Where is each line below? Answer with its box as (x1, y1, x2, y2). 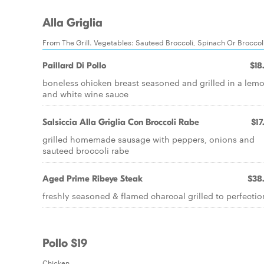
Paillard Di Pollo (42, 60, 106, 71)
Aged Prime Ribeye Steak (42, 173, 143, 184)
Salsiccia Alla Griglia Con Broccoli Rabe (42, 117, 199, 127)
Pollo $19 (42, 236, 87, 250)
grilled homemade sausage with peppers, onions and (42, 133, 255, 145)
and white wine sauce (42, 88, 128, 100)
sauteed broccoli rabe (42, 144, 129, 156)
